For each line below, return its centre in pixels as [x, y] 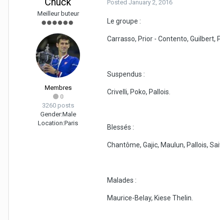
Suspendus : [126, 74]
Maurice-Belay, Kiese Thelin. [150, 198]
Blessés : [121, 127]
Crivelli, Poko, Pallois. [139, 92]
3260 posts [58, 106]
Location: [51, 123]
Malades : [122, 180]
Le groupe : [124, 21]
